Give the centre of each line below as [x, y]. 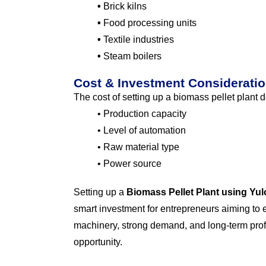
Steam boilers [131, 56]
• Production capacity [142, 114]
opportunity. [98, 242]
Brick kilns [124, 7]
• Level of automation [142, 131]
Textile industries [137, 40]
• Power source [129, 164]
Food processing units [149, 23]
